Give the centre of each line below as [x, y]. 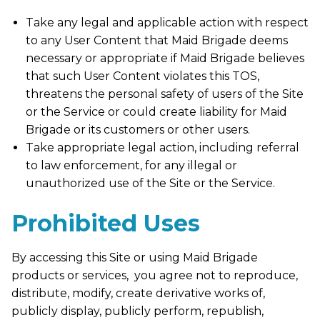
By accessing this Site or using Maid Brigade [135, 258]
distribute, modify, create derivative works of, [138, 294]
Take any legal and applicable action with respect [167, 22]
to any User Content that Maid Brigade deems [157, 40]
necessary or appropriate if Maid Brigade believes [165, 58]
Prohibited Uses [106, 224]
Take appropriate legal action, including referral [162, 147]
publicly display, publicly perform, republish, [137, 311]
